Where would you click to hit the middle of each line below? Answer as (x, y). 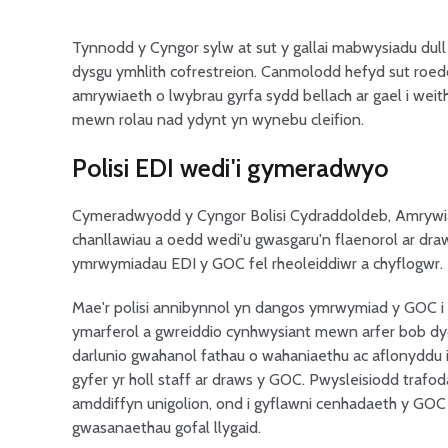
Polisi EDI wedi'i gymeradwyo (230, 168)
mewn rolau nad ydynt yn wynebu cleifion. (218, 119)
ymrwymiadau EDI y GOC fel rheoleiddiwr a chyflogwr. (257, 263)
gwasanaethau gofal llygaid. (166, 427)
